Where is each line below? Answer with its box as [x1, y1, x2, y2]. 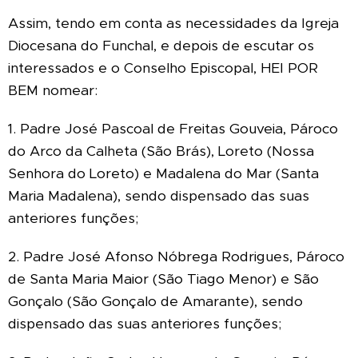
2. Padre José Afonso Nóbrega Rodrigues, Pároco [8, 247, 344, 265]
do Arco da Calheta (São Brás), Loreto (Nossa [8, 141, 314, 160]
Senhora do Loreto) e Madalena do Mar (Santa [8, 164, 319, 182]
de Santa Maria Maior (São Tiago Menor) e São [8, 269, 319, 288]
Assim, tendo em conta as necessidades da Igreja [8, 14, 339, 32]
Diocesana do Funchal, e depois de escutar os [8, 36, 314, 54]
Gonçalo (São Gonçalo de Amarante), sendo [8, 292, 303, 310]
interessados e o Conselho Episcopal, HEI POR [8, 58, 318, 77]
